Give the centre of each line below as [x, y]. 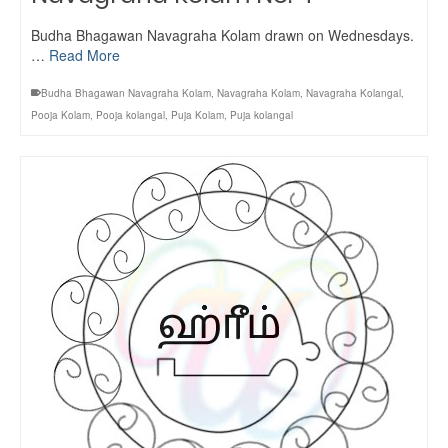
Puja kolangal [261, 115]
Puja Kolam [197, 115]
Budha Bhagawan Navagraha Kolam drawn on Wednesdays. [222, 35]
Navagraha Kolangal [353, 93]
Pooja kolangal [130, 115]
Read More [84, 55]
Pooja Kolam [60, 115]
